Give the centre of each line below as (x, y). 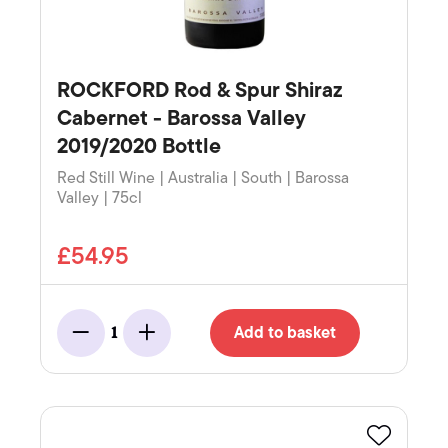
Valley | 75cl (99, 198)
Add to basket (285, 333)
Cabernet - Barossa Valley (181, 118)
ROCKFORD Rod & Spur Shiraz (200, 90)
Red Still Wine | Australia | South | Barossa (203, 178)
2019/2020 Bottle (139, 146)
